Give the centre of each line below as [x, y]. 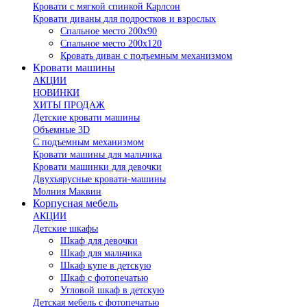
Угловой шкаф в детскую [112, 290]
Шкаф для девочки [99, 241]
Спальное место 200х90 [109, 31]
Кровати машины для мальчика [97, 154]
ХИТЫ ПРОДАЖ [69, 105]
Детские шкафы [65, 228]
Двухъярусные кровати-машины [99, 179]
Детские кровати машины [86, 117]
